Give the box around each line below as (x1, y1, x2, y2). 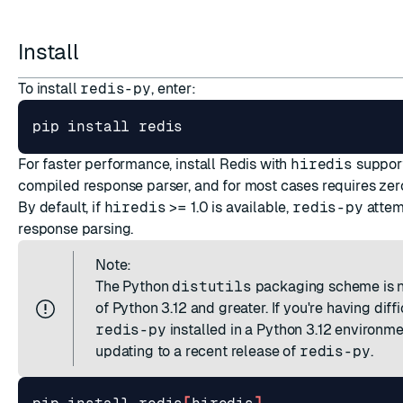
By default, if (18, 199, 104, 216)
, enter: (150, 80, 196, 97)
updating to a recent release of (95, 343, 300, 360)
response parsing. (18, 220, 134, 237)
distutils (172, 278, 252, 295)
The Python (95, 278, 173, 295)
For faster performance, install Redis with (18, 156, 291, 173)
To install (18, 80, 81, 97)
